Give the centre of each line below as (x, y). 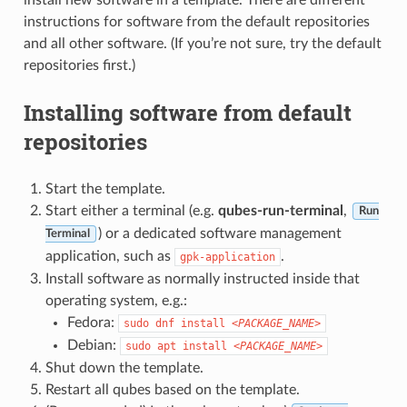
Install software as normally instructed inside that (202, 278)
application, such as (109, 256)
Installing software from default (187, 112)
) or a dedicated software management (219, 233)
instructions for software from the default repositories (196, 21)
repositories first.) (79, 65)
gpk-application (227, 257)
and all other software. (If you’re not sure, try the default (202, 43)
